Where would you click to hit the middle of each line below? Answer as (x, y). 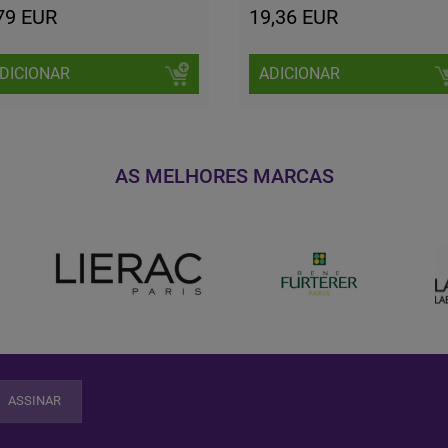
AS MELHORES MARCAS (224, 176)
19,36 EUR (293, 17)
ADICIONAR (299, 73)
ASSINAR (34, 400)
